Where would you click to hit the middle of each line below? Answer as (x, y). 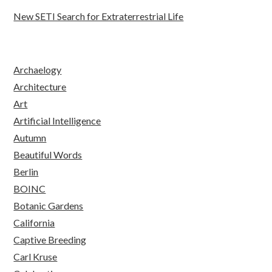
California (34, 223)
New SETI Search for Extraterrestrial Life (99, 16)
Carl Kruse (36, 257)
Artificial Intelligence (57, 121)
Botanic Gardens (49, 206)
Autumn (30, 138)
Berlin (26, 172)
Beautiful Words (48, 155)
